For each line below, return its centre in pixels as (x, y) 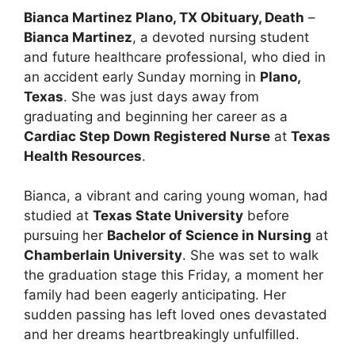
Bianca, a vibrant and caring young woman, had (176, 196)
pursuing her (65, 236)
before (266, 216)
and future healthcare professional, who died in (175, 57)
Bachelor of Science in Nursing (209, 236)
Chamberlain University (103, 256)
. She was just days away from (161, 96)
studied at (58, 216)
